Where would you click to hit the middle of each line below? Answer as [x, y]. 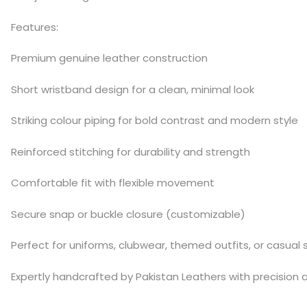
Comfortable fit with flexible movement [113, 183]
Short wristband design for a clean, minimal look [133, 89]
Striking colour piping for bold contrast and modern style [155, 120]
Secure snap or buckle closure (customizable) [128, 214]
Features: [35, 27]
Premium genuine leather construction [109, 58]
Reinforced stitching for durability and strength [131, 151]
